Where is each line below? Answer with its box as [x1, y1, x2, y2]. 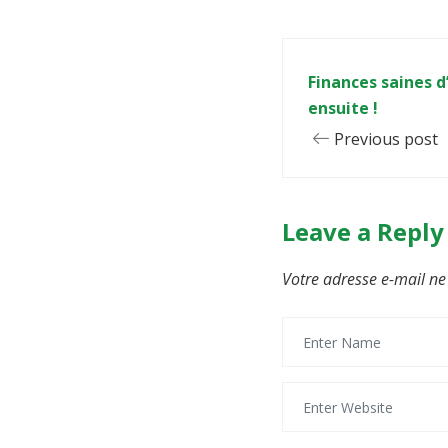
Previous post [334, 128, 438, 150]
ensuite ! [308, 97, 378, 119]
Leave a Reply [282, 215, 444, 248]
